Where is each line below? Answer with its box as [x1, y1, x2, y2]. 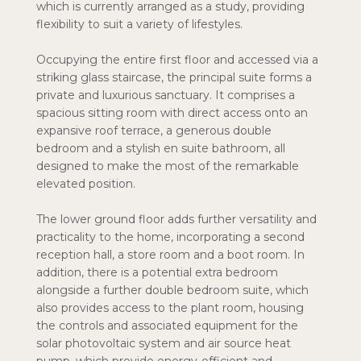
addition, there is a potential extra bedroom [36, 265, 278, 280]
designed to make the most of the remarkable [36, 159, 299, 173]
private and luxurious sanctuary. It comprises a [36, 88, 295, 102]
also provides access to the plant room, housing [36, 301, 304, 315]
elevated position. [36, 176, 135, 191]
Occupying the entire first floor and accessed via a [36, 52, 318, 67]
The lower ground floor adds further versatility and [36, 212, 317, 226]
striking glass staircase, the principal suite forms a [36, 70, 312, 85]
